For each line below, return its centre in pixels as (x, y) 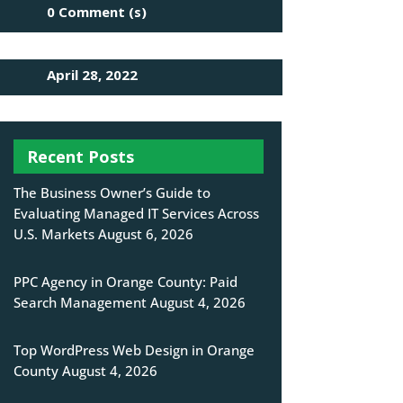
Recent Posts (80, 157)
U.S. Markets (54, 234)
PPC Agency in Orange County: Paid (125, 282)
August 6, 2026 (145, 234)
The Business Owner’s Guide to (112, 193)
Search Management (80, 303)
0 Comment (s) (97, 12)
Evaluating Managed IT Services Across (136, 214)
